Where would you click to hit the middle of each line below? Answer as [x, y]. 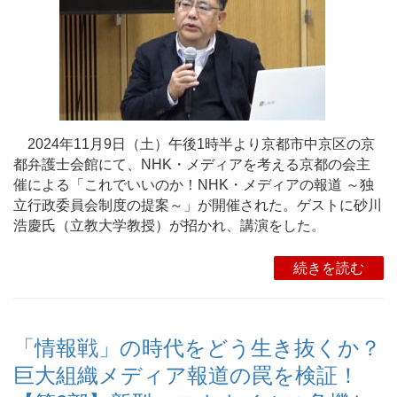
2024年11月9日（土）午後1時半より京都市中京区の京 [194, 144]
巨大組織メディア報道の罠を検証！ [186, 376]
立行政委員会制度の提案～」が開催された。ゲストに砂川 [198, 205]
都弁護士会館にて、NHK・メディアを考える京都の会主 [192, 164]
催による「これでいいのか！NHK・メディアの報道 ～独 [194, 185]
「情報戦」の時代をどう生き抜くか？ [197, 348]
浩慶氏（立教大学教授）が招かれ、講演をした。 [169, 226]
